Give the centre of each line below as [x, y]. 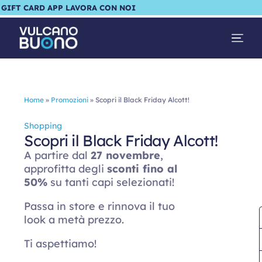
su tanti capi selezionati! [111, 182]
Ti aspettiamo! [61, 244]
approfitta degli [66, 169]
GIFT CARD [23, 8]
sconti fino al [142, 169]
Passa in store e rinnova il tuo [100, 206]
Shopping [43, 126]
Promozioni [70, 100]
